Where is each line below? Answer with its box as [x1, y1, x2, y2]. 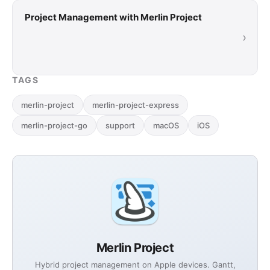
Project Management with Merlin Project [25, 11, 202, 23]
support [105, 120, 135, 130]
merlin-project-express [92, 99, 179, 110]
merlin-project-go [21, 120, 87, 130]
